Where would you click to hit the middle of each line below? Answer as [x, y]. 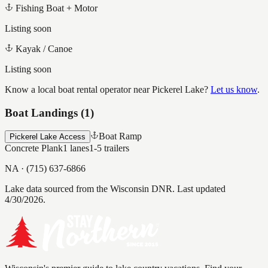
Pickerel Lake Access [48, 137]
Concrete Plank [34, 148]
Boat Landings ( [45, 112]
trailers [115, 148]
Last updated [200, 189]
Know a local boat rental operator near [78, 89]
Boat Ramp [120, 136]
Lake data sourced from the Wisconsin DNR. [90, 189]
